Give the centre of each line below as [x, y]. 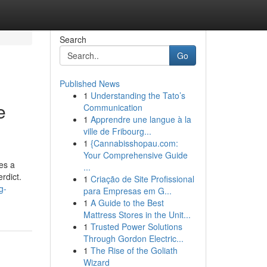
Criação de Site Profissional [142, 179]
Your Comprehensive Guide [135, 155]
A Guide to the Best [127, 203]
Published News [89, 83]
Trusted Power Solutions [136, 226]
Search [73, 39]
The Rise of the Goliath [134, 250]
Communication [113, 107]
